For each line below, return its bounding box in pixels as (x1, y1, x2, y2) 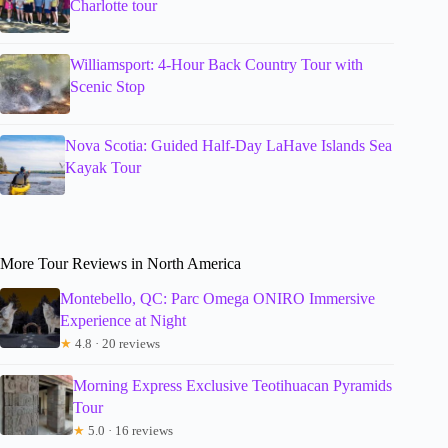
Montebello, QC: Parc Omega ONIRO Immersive (60, 289, 376, 307)
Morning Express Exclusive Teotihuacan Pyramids (72, 376, 392, 394)
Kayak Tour (64, 159, 141, 177)
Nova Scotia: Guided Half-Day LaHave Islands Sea (64, 137, 392, 155)
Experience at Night (60, 311, 187, 329)
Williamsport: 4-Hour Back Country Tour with (69, 56, 363, 74)
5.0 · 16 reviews (84, 422, 173, 438)
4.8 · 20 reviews (72, 335, 161, 351)
